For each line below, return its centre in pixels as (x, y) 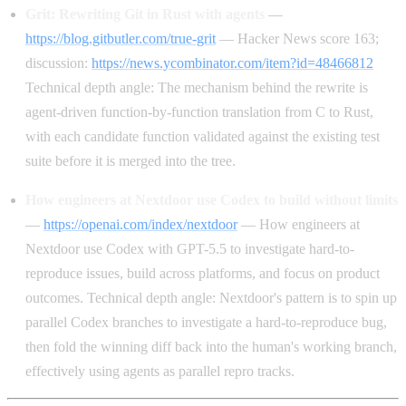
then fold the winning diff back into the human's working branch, (211, 347)
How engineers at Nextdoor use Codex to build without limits (212, 200)
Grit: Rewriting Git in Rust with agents (145, 14)
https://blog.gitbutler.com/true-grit (121, 39)
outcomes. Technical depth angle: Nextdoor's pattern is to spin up (211, 298)
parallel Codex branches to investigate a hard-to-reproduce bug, (206, 323)
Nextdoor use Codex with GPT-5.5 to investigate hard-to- (190, 249)
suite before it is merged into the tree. (130, 161)
